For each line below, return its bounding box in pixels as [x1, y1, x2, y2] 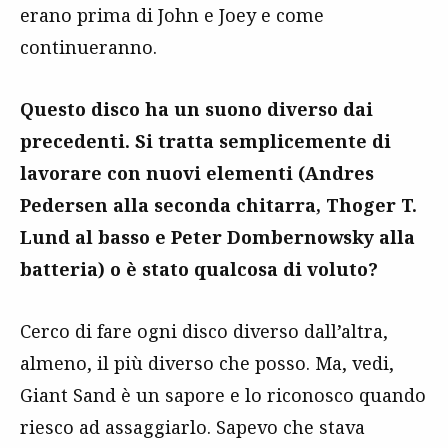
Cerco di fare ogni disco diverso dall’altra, [20, 318, 388, 343]
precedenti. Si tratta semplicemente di [20, 128, 391, 153]
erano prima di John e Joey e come [20, 2, 324, 27]
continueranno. [20, 34, 157, 59]
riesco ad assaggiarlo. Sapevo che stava [20, 414, 365, 439]
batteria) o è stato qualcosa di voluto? [20, 256, 378, 281]
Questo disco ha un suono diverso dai [20, 96, 373, 121]
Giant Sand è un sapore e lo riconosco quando [20, 382, 426, 407]
